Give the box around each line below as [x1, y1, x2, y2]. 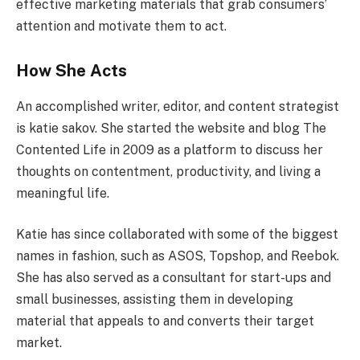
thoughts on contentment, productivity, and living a [16, 163, 321, 179]
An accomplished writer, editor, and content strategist [16, 98, 339, 114]
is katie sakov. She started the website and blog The [16, 120, 326, 136]
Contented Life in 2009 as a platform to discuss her [16, 141, 323, 157]
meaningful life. [16, 185, 109, 201]
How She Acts [16, 61, 127, 81]
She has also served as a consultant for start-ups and [16, 270, 331, 286]
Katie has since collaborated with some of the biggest [16, 227, 338, 243]
